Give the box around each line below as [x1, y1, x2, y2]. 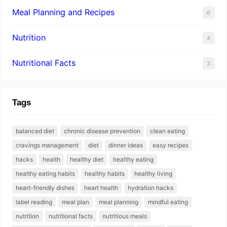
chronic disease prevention [64, 127, 141, 135]
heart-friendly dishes [16, 183, 75, 192]
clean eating [150, 127, 185, 135]
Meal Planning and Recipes [12, 7, 115, 17]
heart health [84, 183, 119, 192]
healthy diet [70, 155, 104, 163]
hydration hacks [128, 183, 174, 192]
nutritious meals [102, 212, 147, 220]
